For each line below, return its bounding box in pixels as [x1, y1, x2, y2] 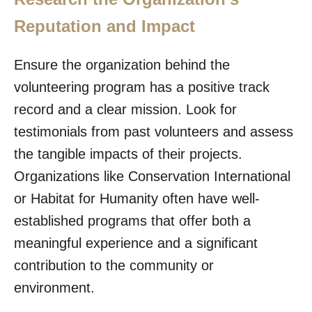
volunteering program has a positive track [14, 79, 270, 95]
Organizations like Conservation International [14, 168, 290, 184]
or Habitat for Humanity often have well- [14, 190, 260, 206]
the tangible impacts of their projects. [14, 146, 242, 162]
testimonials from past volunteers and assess [14, 123, 293, 139]
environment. [14, 279, 95, 295]
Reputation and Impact [14, 16, 195, 36]
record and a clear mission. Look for [14, 101, 237, 117]
